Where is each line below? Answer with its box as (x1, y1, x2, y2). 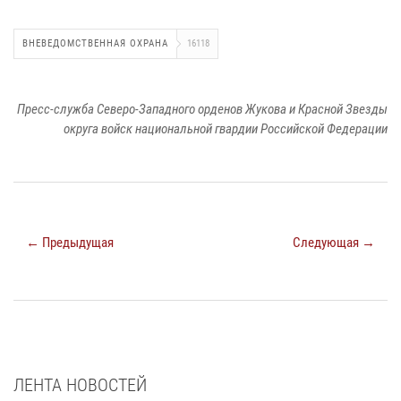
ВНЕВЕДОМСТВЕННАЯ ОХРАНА (22, 37, 168, 49)
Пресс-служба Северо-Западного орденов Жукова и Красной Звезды (17, 100, 388, 117)
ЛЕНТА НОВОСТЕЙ (13, 373, 147, 396)
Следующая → (293, 234, 375, 251)
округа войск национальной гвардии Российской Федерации (64, 120, 388, 137)
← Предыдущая (26, 234, 114, 251)
